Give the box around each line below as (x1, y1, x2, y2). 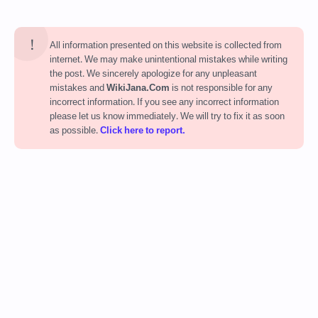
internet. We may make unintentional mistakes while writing (50, 53, 287, 66)
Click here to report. (100, 124, 185, 137)
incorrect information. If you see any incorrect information (50, 95, 279, 109)
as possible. (50, 124, 100, 137)
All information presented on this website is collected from (50, 38, 282, 52)
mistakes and (50, 81, 106, 94)
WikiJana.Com (106, 81, 170, 94)
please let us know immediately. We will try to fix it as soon (50, 109, 285, 123)
